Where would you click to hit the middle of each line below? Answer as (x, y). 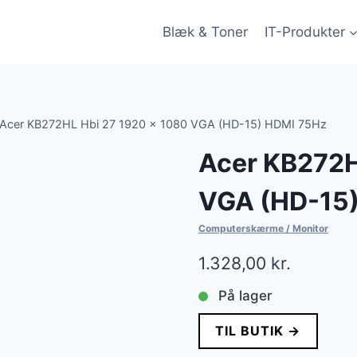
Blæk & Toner (206, 31)
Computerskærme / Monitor (263, 229)
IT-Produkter (304, 31)
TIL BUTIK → (258, 331)
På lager (245, 296)
